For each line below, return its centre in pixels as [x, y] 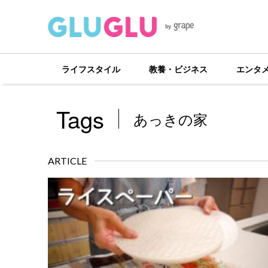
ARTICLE [67, 161]
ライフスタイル [91, 69]
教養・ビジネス [178, 69]
